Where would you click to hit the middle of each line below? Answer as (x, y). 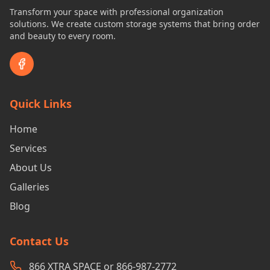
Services (28, 148)
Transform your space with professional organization (117, 11)
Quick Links (41, 103)
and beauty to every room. (63, 36)
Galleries (30, 187)
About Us (31, 167)
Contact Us (39, 241)
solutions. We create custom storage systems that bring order (135, 24)
